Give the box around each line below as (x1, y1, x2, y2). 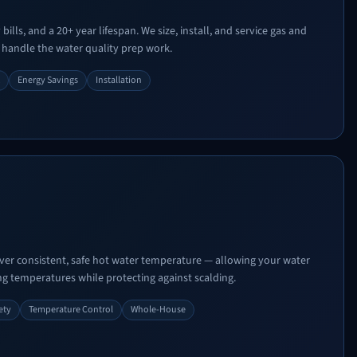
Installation (96, 73, 142, 87)
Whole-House (131, 303, 186, 316)
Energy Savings (18, 73, 78, 87)
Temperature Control (29, 303, 113, 316)
